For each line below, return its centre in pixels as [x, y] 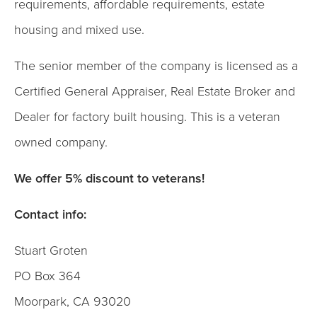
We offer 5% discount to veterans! [109, 178]
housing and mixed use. [79, 30]
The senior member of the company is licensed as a [156, 66]
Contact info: [50, 214]
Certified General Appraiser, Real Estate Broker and [155, 91]
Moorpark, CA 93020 [73, 301]
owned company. [61, 142]
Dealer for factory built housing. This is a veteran [147, 117]
